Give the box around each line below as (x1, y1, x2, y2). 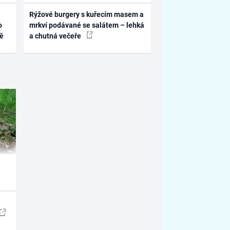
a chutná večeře (29, 32, 83, 41)
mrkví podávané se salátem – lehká (29, 21, 145, 30)
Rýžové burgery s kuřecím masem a (29, 10, 144, 19)
